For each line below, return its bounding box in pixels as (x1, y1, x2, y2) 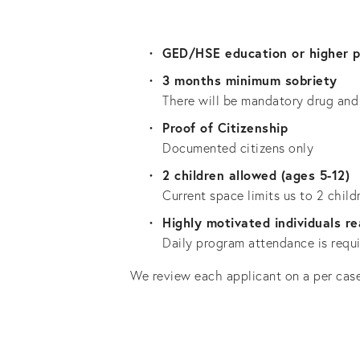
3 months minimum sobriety (162, 72, 337, 88)
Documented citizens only (162, 140, 313, 156)
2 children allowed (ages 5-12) (162, 166, 350, 183)
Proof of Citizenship (162, 119, 288, 136)
